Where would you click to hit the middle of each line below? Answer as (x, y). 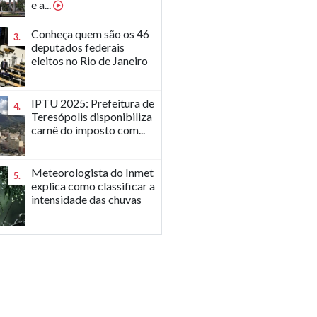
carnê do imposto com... (88, 130)
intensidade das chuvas (87, 199)
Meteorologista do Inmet (93, 172)
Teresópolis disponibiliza (92, 116)
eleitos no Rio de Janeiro (90, 60)
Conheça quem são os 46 (91, 34)
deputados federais (78, 47)
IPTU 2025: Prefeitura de (93, 103)
